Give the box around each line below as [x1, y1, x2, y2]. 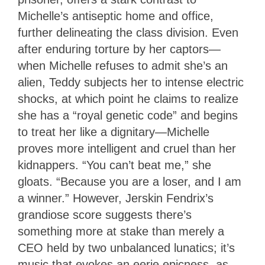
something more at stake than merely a [18, 224, 224, 238]
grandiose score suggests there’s [18, 208, 192, 221]
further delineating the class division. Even [18, 25, 238, 39]
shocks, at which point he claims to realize [18, 92, 238, 105]
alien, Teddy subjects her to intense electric [18, 75, 244, 89]
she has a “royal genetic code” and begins [18, 108, 238, 122]
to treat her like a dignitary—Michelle [18, 125, 209, 138]
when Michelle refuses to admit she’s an [18, 59, 228, 72]
